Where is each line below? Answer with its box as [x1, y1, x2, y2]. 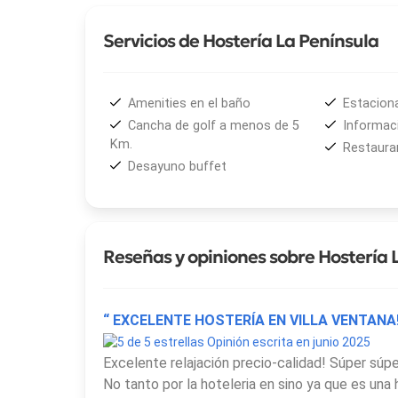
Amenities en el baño [128, 96, 251, 112]
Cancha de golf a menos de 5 [128, 117, 299, 133]
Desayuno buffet [128, 158, 227, 174]
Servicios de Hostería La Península [103, 29, 378, 53]
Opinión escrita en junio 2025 [204, 334, 370, 349]
